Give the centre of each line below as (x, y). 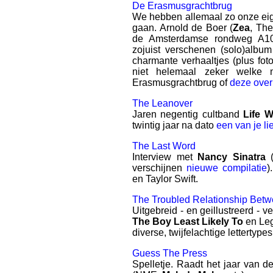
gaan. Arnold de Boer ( (183, 28)
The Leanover (162, 103)
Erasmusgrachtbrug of (181, 83)
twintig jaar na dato (174, 125)
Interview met (165, 157)
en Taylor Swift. (165, 179)
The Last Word (164, 146)
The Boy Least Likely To (188, 222)
